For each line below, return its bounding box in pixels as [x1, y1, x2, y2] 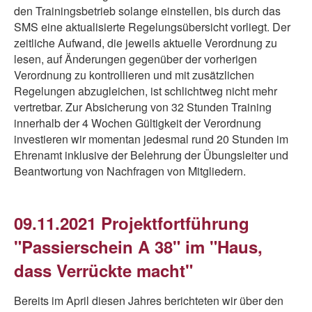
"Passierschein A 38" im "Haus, [14, 235, 263, 258]
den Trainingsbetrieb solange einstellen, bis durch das [14, 3, 281, 19]
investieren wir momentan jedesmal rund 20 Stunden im [14, 131, 288, 147]
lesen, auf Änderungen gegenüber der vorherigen [14, 51, 257, 67]
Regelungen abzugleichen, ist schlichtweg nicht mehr [14, 83, 277, 99]
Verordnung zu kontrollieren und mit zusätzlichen [14, 67, 254, 83]
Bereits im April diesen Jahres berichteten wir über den [14, 292, 283, 309]
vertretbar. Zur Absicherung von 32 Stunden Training [14, 99, 272, 115]
